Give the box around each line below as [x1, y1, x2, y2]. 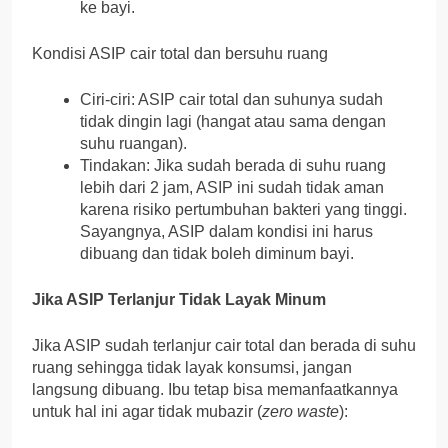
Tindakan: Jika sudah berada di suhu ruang [80, 157, 386, 175]
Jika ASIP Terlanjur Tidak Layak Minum [32, 291, 326, 309]
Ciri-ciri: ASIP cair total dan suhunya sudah [80, 91, 383, 109]
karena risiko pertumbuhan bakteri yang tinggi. [80, 201, 407, 219]
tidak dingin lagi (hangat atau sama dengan [80, 113, 386, 131]
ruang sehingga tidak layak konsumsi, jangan [32, 359, 352, 377]
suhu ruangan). [80, 135, 187, 153]
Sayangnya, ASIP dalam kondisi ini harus [80, 223, 373, 241]
